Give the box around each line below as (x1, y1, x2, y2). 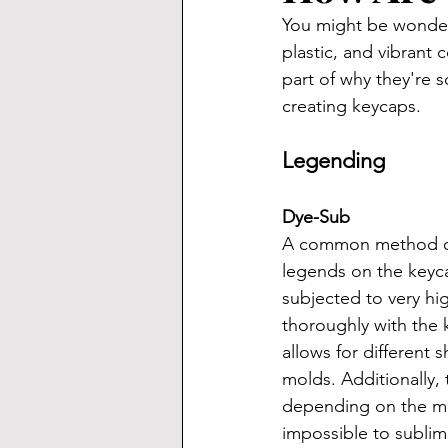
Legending (282, 147, 385, 174)
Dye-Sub (282, 206, 350, 228)
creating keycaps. (282, 95, 421, 117)
